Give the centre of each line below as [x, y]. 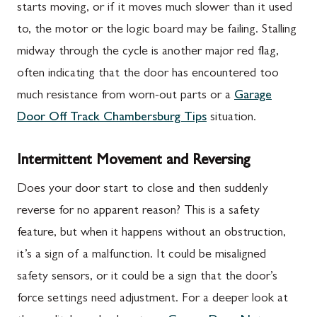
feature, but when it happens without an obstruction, [151, 234]
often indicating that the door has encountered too [148, 74]
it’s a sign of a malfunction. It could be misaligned [142, 255]
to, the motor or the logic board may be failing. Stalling [157, 30]
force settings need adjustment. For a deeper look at [152, 299]
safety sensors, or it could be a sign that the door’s [147, 277]
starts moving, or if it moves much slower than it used [155, 8]
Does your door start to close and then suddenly [143, 190]
